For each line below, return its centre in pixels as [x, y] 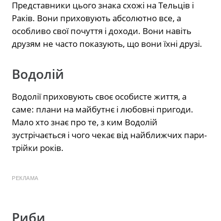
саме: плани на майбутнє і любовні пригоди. [103, 109]
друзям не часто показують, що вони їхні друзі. [107, 43]
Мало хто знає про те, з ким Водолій [85, 122]
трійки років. [38, 147]
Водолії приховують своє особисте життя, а [99, 96]
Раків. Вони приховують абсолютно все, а [96, 18]
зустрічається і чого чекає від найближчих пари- [109, 135]
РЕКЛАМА [25, 178]
